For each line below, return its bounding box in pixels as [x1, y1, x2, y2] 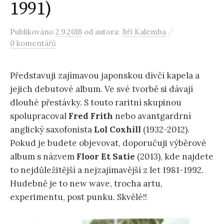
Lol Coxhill [92, 124, 143, 135]
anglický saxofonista [10, 124, 92, 135]
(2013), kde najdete [135, 151, 213, 162]
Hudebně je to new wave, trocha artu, [10, 178, 162, 189]
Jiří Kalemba [122, 27, 166, 36]
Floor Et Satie [76, 151, 135, 162]
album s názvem [10, 151, 76, 162]
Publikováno [10, 27, 55, 36]
